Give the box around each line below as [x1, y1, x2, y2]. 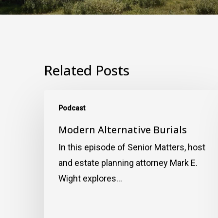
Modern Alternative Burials [58, 123, 187, 137]
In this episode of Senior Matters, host [58, 142, 205, 153]
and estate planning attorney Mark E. [58, 158, 198, 168]
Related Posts [44, 61, 129, 80]
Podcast [58, 104, 85, 112]
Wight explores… [58, 173, 122, 184]
